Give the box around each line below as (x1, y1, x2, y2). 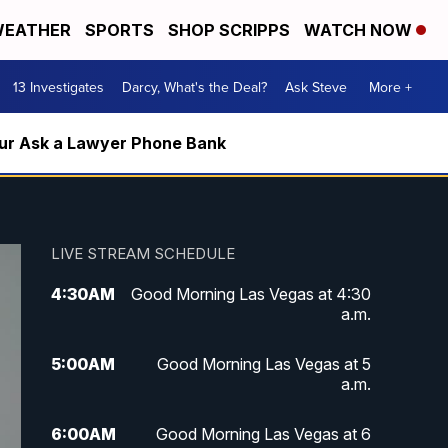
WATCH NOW (304, 20, 416, 40)
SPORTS (85, 20, 154, 40)
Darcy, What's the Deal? (122, 76, 267, 97)
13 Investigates (13, 76, 104, 97)
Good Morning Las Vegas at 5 (156, 354, 371, 375)
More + (369, 76, 412, 97)
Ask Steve (285, 76, 347, 97)
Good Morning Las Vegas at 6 (155, 424, 371, 445)
